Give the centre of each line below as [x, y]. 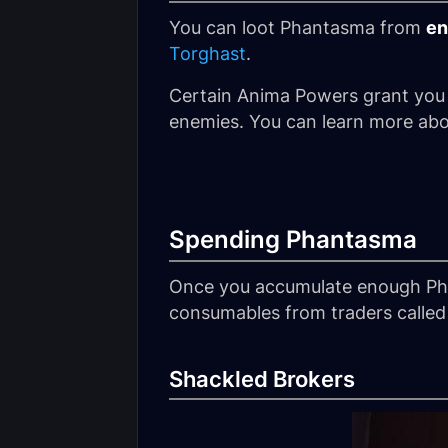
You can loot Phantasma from [297, 27]
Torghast [207, 53]
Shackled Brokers [262, 379]
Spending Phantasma [293, 239]
